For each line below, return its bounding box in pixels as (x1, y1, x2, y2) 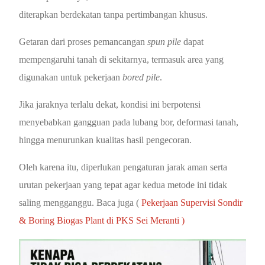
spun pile (147, 36, 182, 47)
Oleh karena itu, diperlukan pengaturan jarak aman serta (19, 161, 228, 172)
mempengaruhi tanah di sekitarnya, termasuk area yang (19, 54, 224, 64)
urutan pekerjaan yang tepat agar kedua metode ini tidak (19, 179, 228, 190)
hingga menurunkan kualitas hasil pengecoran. (19, 134, 192, 145)
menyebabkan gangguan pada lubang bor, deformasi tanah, (19, 117, 239, 127)
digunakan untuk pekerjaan (19, 72, 123, 82)
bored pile (122, 72, 160, 82)
